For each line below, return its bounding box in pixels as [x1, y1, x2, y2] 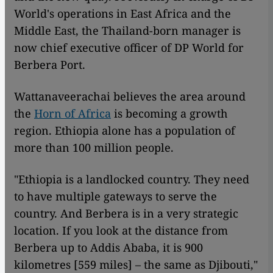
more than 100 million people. [14, 140, 174, 155]
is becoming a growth [111, 106, 228, 121]
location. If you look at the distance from [14, 223, 228, 238]
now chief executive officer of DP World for [14, 40, 244, 55]
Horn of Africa [34, 106, 111, 121]
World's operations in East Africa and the [14, 6, 231, 21]
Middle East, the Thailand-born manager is [14, 23, 241, 38]
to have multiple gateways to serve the [14, 189, 217, 204]
